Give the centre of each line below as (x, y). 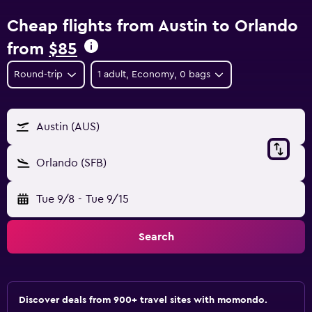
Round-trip (38, 75)
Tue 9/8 (55, 199)
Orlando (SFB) (71, 163)
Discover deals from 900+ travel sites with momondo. (143, 300)
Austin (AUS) (68, 127)
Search (156, 237)
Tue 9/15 (107, 199)
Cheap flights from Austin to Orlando (153, 26)
